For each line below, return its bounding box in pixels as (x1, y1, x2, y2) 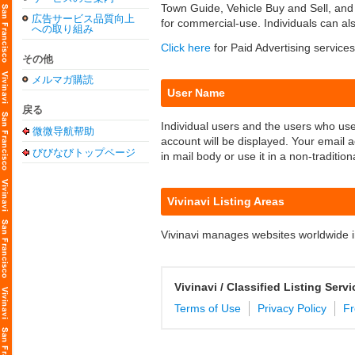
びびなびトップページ (32, 147, 136, 158)
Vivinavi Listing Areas (167, 195, 284, 208)
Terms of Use (174, 302, 241, 315)
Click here (161, 41, 211, 54)
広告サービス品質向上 (32, 13, 135, 25)
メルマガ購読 (32, 74, 94, 86)
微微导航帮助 (32, 125, 94, 137)
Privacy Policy (258, 302, 326, 315)
